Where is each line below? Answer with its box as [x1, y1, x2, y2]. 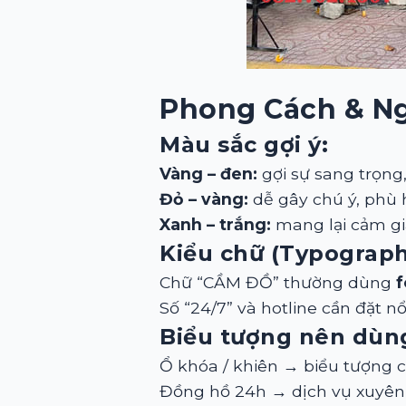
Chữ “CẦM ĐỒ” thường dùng [159, 273, 396, 292]
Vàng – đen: [159, 164, 257, 183]
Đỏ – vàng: [159, 189, 248, 208]
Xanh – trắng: [159, 215, 271, 234]
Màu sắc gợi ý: [159, 131, 328, 158]
